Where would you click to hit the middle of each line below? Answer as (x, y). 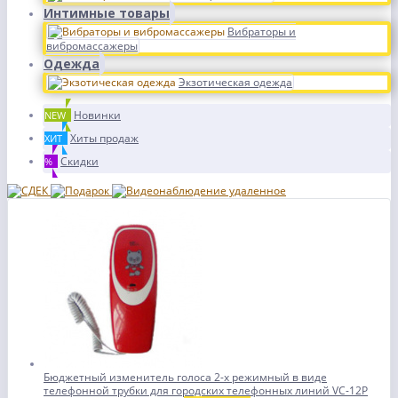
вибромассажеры (92, 46)
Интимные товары (107, 13)
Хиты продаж (104, 138)
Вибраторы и (262, 32)
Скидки (80, 161)
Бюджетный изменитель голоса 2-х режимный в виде (185, 377)
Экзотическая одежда (235, 82)
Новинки (97, 115)
